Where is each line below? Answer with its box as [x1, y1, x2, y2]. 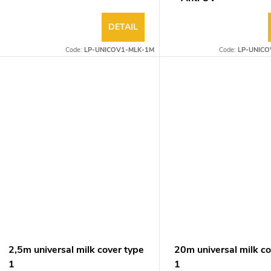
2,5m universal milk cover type [8, 243, 144, 256]
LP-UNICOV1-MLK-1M [84, 45, 155, 54]
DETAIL [108, 21, 139, 33]
